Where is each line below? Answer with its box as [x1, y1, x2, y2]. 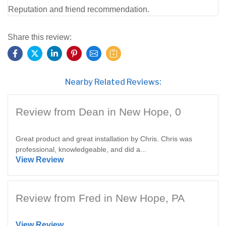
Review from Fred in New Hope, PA [16, 192, 185, 204]
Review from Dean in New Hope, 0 [16, 105, 181, 118]
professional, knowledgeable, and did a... [16, 145, 146, 153]
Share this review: [8, 32, 72, 41]
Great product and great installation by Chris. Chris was [16, 134, 192, 143]
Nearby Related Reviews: [65, 77, 161, 87]
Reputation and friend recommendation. [8, 5, 149, 14]
